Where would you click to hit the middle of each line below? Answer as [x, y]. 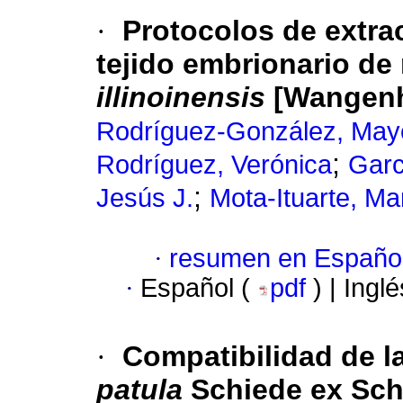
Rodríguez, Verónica [214, 165]
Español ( [199, 288]
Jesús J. [145, 198]
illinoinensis [181, 98]
